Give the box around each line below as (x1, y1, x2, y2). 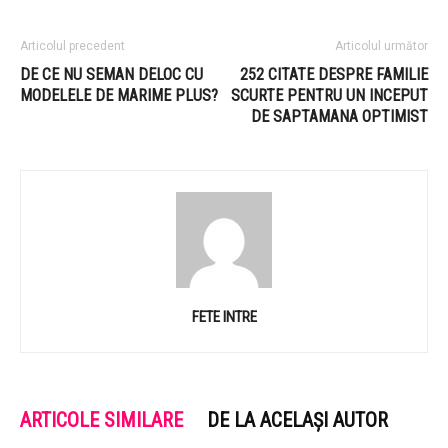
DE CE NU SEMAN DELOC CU (20, 65, 203, 84)
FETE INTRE (191, 308, 257, 326)
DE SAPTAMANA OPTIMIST (251, 107, 428, 126)
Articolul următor (335, 39, 428, 53)
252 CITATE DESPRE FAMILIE (240, 65, 428, 84)
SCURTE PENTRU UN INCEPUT (231, 86, 428, 105)
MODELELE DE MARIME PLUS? (20, 86, 218, 105)
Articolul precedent (20, 39, 125, 53)
